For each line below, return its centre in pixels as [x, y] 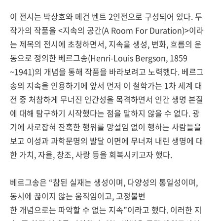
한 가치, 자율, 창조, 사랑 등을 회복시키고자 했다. [91, 154]
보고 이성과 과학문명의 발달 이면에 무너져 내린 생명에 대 [107, 141]
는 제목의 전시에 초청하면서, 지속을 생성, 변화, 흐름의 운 [106, 44]
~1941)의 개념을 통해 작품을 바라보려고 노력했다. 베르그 [107, 72]
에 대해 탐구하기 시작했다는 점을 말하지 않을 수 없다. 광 [105, 113]
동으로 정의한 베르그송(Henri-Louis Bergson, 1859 [99, 58]
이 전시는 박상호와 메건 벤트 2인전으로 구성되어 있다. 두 [106, 16]
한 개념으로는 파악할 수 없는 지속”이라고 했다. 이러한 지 [106, 210]
